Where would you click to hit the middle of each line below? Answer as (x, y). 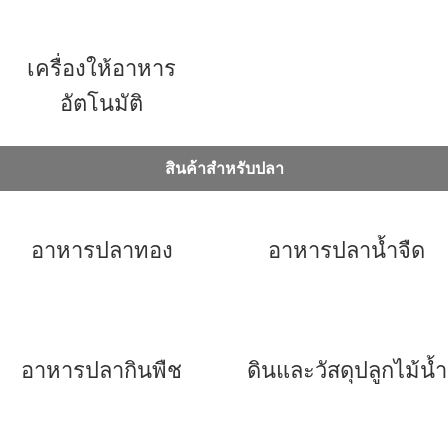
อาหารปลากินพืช (101, 370)
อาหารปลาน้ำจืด (346, 250)
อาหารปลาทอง (101, 250)
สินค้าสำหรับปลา (224, 168)
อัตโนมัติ (101, 103)
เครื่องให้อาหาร (101, 68)
